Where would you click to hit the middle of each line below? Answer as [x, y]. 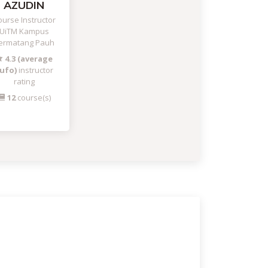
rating [24, 81]
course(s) [33, 98]
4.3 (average [28, 59]
